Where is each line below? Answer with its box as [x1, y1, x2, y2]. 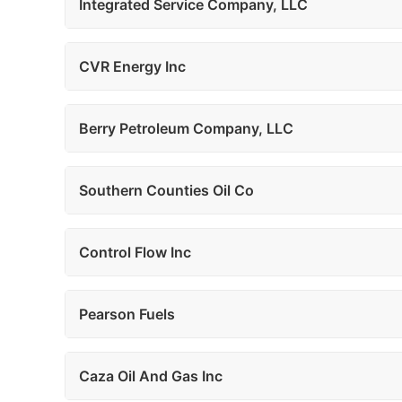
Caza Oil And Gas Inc [79, 367, 223, 385]
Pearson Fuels [79, 305, 175, 323]
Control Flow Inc [79, 243, 191, 261]
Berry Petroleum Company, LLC [79, 119, 293, 137]
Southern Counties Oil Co [79, 181, 254, 199]
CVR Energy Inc [79, 57, 186, 75]
